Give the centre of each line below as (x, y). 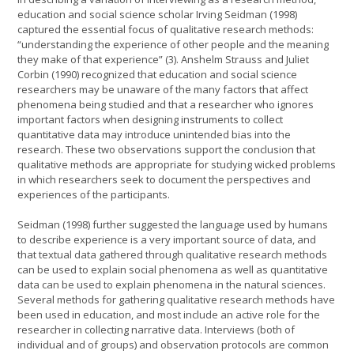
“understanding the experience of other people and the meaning (173, 44)
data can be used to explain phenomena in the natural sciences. (171, 284)
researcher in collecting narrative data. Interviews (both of (156, 330)
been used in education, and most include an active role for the (169, 314)
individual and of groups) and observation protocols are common (173, 345)
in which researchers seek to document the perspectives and (164, 179)
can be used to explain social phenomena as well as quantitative (173, 269)
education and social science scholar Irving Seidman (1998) (157, 14)
